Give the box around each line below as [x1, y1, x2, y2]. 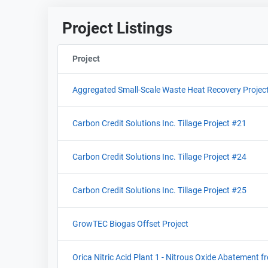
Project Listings [62, 19, 172, 37]
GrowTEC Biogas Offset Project [72, 219, 188, 229]
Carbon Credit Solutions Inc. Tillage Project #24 [72, 152, 246, 162]
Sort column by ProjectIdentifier [100, 54, 221, 63]
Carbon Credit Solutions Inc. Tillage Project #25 [72, 185, 246, 195]
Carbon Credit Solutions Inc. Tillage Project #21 [72, 118, 246, 128]
